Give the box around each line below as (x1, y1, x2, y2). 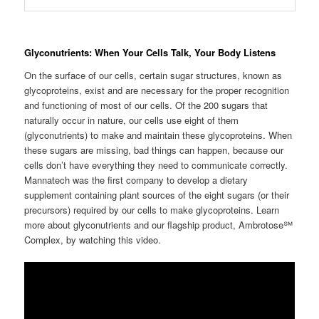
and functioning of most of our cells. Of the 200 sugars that (24, 98, 268, 112)
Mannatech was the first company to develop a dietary (24, 172, 249, 187)
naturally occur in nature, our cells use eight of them (24, 113, 239, 127)
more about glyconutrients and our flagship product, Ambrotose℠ (24, 217, 293, 231)
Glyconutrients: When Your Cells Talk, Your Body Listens (24, 46, 276, 60)
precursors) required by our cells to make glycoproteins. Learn (24, 202, 280, 216)
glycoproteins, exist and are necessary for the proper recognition (24, 83, 290, 97)
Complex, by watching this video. (24, 232, 162, 246)
